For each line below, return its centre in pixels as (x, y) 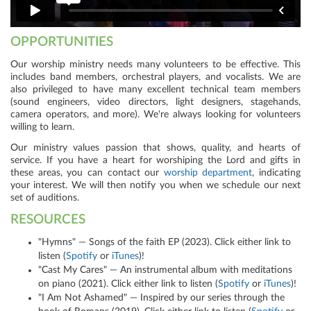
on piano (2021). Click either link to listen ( (128, 284)
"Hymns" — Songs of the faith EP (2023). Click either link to (165, 243)
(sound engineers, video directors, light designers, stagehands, (155, 102)
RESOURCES (48, 219)
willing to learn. (42, 127)
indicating (277, 173)
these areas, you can (59, 173)
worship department (208, 173)
